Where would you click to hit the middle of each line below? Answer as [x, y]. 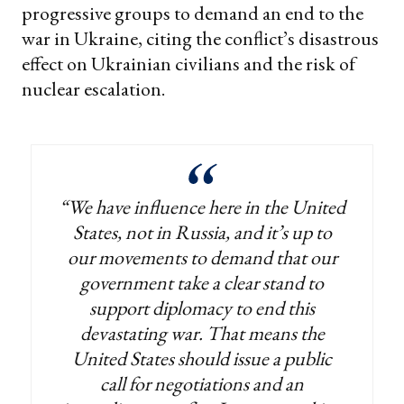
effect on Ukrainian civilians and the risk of [188, 63]
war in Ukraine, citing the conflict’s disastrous [200, 38]
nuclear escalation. [93, 88]
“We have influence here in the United [202, 207]
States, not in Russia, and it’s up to [202, 232]
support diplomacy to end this [202, 308]
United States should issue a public [202, 358]
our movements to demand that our [202, 257]
